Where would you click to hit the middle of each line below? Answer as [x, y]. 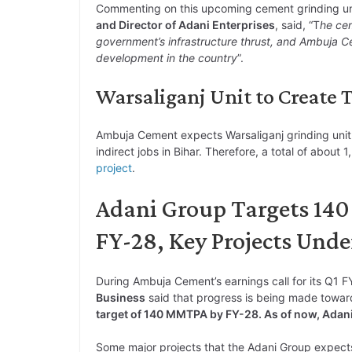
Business [121, 298]
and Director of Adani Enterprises [185, 25]
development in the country [167, 58]
